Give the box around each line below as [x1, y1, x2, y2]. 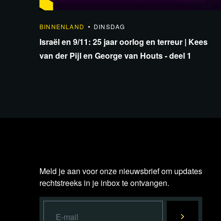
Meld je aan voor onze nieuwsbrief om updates [39, 165, 202, 177]
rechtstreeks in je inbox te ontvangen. [39, 177, 169, 188]
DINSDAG [94, 22, 125, 31]
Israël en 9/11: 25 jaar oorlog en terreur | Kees [39, 36, 208, 47]
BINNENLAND [39, 22, 84, 31]
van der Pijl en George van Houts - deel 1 [39, 50, 191, 61]
